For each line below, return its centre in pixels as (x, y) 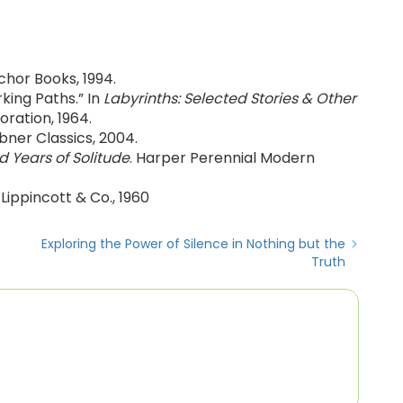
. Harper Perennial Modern (222, 158)
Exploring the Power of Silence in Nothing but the (193, 244)
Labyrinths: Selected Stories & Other (230, 99)
